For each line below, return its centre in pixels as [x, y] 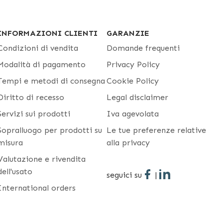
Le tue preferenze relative [156, 130]
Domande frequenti [143, 48]
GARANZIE [128, 33]
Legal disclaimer [137, 97]
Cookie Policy [133, 81]
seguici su [124, 175]
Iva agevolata [133, 114]
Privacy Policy [133, 64]
